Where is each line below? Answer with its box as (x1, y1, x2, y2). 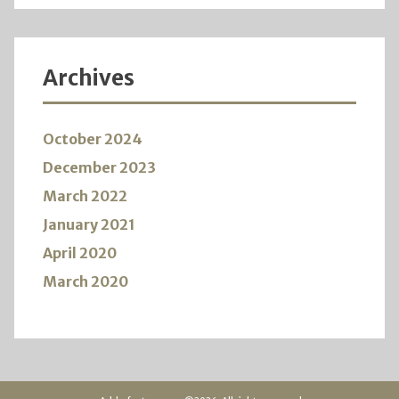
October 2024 (43, 129, 142, 148)
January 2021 (43, 215, 135, 233)
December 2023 (43, 158, 156, 176)
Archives (43, 63, 134, 92)
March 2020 (43, 272, 128, 290)
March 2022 (43, 186, 127, 205)
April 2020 (43, 243, 117, 262)
